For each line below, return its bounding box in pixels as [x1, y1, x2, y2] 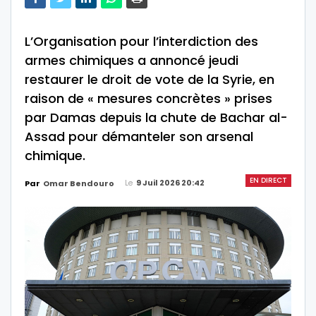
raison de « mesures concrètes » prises [25, 90, 272, 107]
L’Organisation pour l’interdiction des [25, 32, 258, 50]
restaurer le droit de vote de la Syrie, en [25, 71, 274, 88]
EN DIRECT [250, 175, 287, 186]
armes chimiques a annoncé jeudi [25, 51, 238, 69]
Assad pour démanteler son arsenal [25, 128, 253, 145]
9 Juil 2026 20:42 [136, 177, 205, 188]
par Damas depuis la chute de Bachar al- [25, 109, 288, 126]
